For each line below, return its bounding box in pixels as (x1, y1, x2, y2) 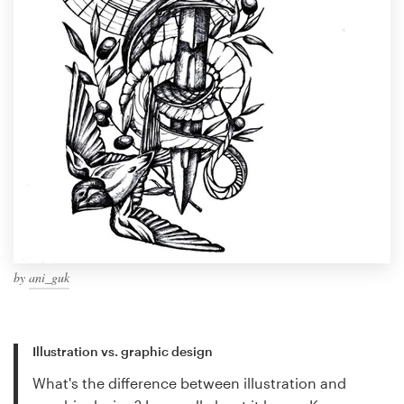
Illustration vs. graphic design (32, 344, 213, 360)
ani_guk (29, 269, 69, 287)
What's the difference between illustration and (32, 374, 346, 392)
